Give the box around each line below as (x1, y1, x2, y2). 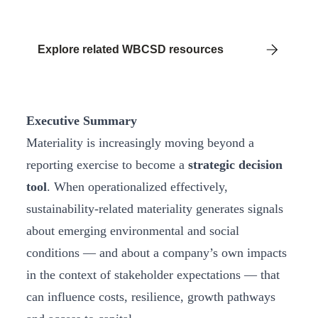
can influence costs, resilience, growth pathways (26, 290, 275, 305)
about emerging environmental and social (26, 224, 239, 238)
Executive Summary (26, 114, 137, 128)
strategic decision (188, 158, 283, 172)
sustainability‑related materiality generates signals (26, 202, 283, 216)
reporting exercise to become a (26, 158, 188, 172)
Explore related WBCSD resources (38, 43, 224, 56)
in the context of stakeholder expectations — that (26, 268, 280, 283)
